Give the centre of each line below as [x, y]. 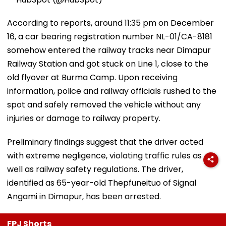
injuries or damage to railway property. [84, 118]
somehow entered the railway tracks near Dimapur [109, 50]
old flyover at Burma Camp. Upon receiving [92, 77]
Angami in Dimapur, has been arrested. [84, 196]
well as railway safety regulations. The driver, [95, 169]
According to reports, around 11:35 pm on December [110, 23]
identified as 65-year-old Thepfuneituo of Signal [102, 183]
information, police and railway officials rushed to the [112, 91]
